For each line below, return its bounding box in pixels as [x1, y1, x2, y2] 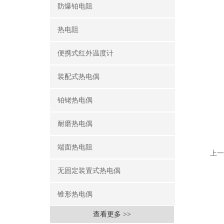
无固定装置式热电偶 [57, 167, 120, 174]
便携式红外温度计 [57, 49, 113, 57]
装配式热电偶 [57, 73, 99, 80]
